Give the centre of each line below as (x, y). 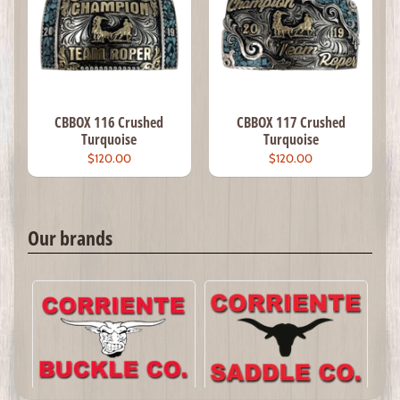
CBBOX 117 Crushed (291, 122)
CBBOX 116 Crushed (109, 122)
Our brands (70, 238)
